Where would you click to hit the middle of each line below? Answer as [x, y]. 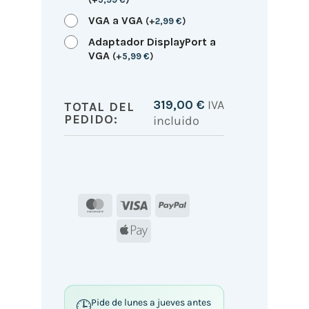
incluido [176, 120]
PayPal [202, 204]
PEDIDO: [91, 119]
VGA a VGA [117, 20]
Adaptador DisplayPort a [152, 41]
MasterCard [138, 204]
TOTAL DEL [99, 107]
